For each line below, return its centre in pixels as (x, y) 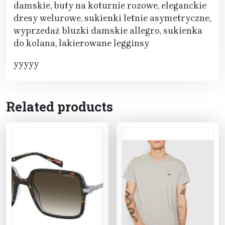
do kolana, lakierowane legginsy (81, 43)
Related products (60, 107)
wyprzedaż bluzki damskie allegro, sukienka (108, 31)
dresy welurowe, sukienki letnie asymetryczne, (112, 18)
